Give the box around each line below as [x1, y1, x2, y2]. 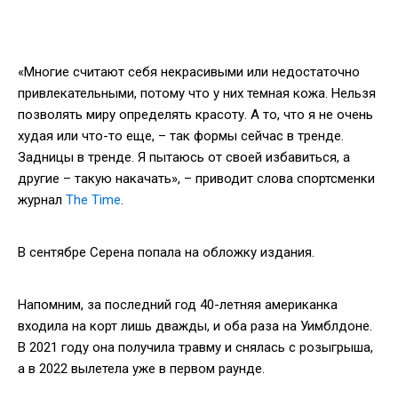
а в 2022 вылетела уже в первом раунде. [18, 360, 265, 377]
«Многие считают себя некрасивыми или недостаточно [18, 63, 360, 80]
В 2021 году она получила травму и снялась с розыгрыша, [18, 338, 373, 355]
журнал [18, 191, 66, 208]
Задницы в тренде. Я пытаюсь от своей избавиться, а [18, 148, 350, 165]
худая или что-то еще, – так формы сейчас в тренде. [18, 127, 344, 144]
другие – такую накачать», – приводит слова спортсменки [18, 170, 375, 187]
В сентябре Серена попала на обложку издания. [18, 243, 314, 260]
